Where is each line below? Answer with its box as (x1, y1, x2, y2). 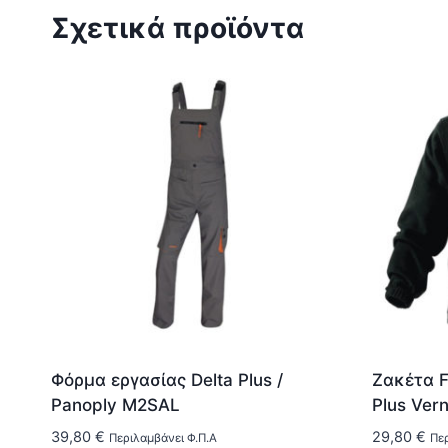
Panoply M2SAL (51, 394, 180, 415)
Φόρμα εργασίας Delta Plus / (51, 369, 283, 390)
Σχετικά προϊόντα (51, 11, 304, 46)
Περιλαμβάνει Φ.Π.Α (109, 430, 217, 445)
